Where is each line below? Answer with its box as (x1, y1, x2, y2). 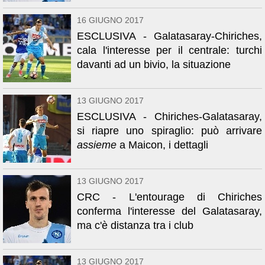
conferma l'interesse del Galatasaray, (77, 205, 262, 217)
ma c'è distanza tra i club (77, 219, 193, 231)
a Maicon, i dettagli (117, 139, 208, 151)
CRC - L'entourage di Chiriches (77, 191, 262, 203)
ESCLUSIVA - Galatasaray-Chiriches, (77, 30, 262, 42)
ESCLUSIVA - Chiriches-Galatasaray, (77, 111, 262, 122)
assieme (77, 139, 117, 151)
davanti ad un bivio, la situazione (77, 59, 231, 70)
